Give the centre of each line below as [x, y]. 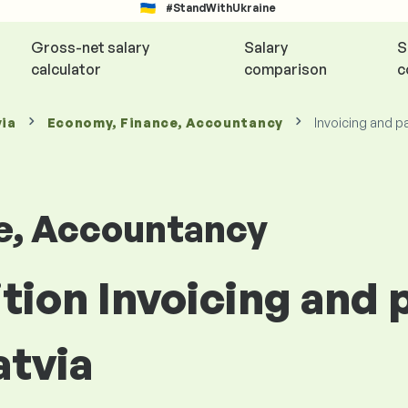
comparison [286, 69]
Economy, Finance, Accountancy [165, 122]
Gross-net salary [90, 47]
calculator [66, 69]
